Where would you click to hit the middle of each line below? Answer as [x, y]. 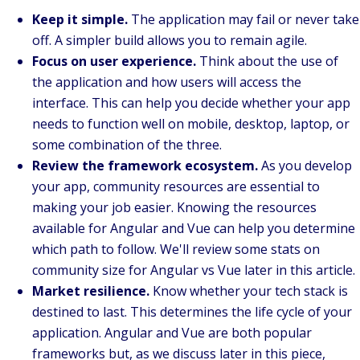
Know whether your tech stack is [249, 291]
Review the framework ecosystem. [145, 166]
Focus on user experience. [116, 61]
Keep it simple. [80, 20]
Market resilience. [91, 291]
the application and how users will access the [167, 82]
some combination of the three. [129, 145]
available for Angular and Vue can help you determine [194, 229]
